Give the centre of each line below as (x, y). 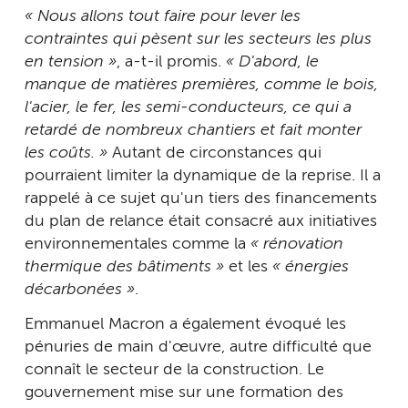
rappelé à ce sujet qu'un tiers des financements (201, 199)
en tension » (71, 62)
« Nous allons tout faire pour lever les (163, 17)
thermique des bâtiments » (124, 267)
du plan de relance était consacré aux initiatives (201, 222)
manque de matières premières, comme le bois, (201, 85)
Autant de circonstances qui (214, 153)
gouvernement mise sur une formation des (184, 392)
